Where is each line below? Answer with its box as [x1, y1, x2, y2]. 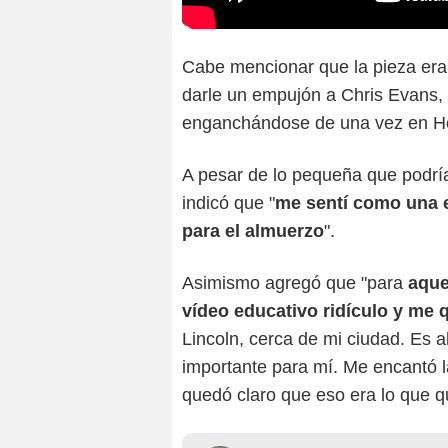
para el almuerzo [182, 221, 324, 242]
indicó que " [182, 193, 275, 214]
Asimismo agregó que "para [182, 273, 408, 294]
